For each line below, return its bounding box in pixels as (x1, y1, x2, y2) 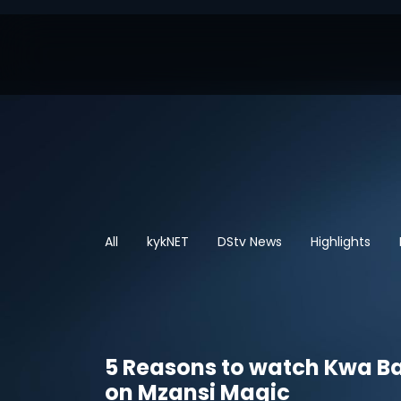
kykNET (147, 233, 189, 251)
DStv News (218, 233, 282, 251)
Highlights (311, 233, 371, 251)
